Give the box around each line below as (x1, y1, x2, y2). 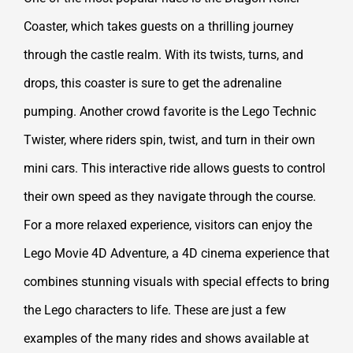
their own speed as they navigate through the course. (24, 189, 316, 205)
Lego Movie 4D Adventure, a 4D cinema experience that (24, 246, 329, 262)
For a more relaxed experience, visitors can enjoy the (24, 217, 312, 233)
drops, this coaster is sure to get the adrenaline (24, 76, 281, 91)
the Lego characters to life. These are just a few (24, 303, 286, 318)
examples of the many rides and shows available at (24, 331, 309, 347)
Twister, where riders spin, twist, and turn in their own (24, 132, 315, 148)
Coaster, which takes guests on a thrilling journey (24, 19, 294, 35)
